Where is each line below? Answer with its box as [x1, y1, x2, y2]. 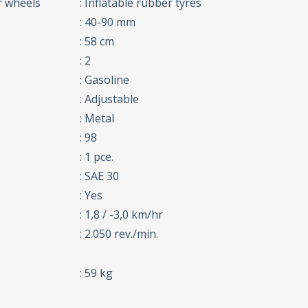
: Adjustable [80, 91, 140, 107]
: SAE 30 [80, 168, 120, 184]
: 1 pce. [80, 149, 114, 165]
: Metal [80, 111, 115, 126]
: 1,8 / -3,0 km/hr [80, 207, 164, 223]
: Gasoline [80, 72, 130, 88]
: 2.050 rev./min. [80, 226, 159, 242]
